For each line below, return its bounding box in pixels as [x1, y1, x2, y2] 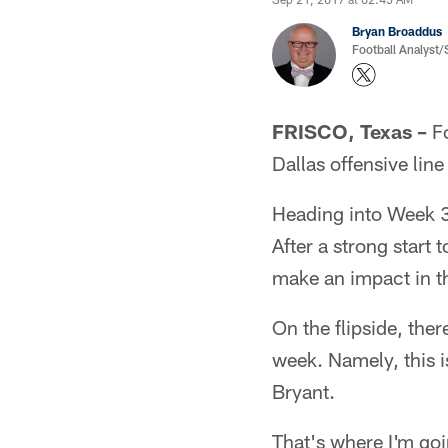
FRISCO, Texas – [272, 119, 427, 143]
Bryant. [272, 379, 335, 403]
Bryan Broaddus [352, 24, 442, 38]
